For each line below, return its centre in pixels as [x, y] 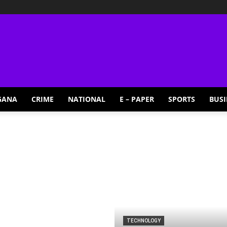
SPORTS [182, 99]
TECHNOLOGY [144, 221]
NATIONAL [87, 99]
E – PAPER [137, 99]
